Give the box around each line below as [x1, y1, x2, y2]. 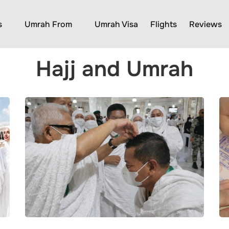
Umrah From [25, 18, 72, 30]
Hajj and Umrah [36, 55, 193, 83]
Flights [150, 18, 177, 30]
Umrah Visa [95, 18, 138, 30]
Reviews [189, 18, 222, 30]
